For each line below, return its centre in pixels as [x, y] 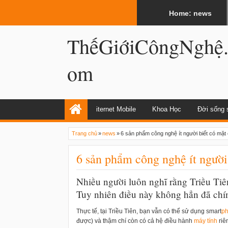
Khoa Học [167, 109]
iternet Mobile [116, 109]
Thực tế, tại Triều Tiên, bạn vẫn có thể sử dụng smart [149, 211]
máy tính [206, 221]
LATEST [80, 9]
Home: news [190, 13]
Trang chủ [84, 133]
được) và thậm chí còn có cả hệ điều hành [135, 221]
